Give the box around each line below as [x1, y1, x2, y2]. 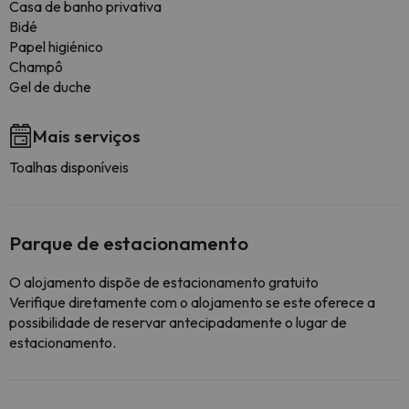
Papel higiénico [9, 37, 103, 56]
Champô [9, 58, 63, 76]
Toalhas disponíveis [9, 158, 129, 176]
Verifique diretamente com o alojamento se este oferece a [9, 293, 375, 311]
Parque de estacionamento [9, 231, 248, 255]
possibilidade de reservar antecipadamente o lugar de [9, 313, 347, 331]
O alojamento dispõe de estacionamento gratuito [9, 273, 319, 291]
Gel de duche [9, 78, 91, 96]
